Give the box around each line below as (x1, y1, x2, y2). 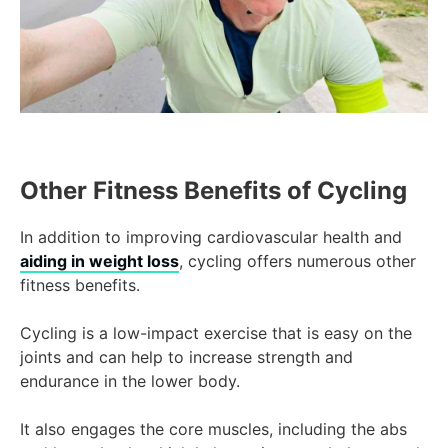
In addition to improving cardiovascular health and (20, 227, 402, 248)
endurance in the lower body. (20, 371, 240, 392)
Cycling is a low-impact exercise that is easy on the (20, 323, 412, 344)
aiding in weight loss (20, 251, 179, 272)
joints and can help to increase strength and (20, 347, 353, 368)
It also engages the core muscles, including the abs (20, 419, 407, 440)
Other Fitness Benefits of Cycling (20, 176, 407, 206)
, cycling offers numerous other (179, 251, 416, 272)
